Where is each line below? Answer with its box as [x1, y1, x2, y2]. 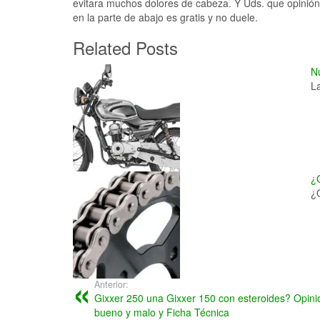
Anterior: [94, 278, 129, 291]
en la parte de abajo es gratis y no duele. [73, 10, 258, 25]
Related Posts [73, 35, 178, 61]
